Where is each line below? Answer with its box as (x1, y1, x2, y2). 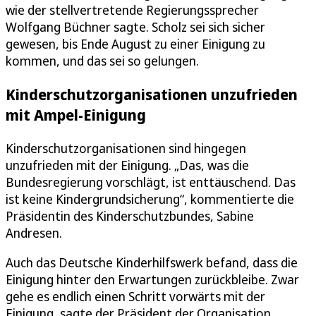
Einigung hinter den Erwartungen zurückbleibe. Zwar (6, 271, 299, 288)
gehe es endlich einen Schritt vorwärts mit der (6, 288, 265, 305)
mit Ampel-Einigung (6, 104, 146, 126)
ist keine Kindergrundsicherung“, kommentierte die (6, 190, 294, 208)
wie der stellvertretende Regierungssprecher (6, 1, 259, 18)
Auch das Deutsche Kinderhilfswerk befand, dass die (6, 254, 298, 272)
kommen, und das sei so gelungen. (6, 52, 199, 69)
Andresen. (6, 224, 62, 242)
